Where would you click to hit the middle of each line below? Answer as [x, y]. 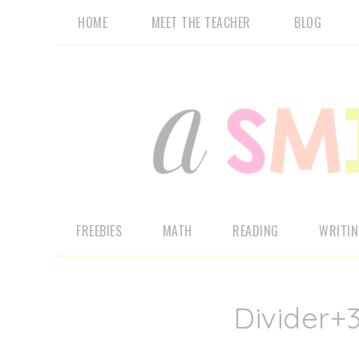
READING [256, 231]
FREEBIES [99, 231]
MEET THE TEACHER [201, 22]
